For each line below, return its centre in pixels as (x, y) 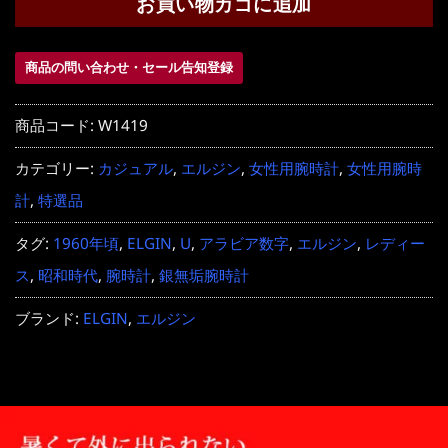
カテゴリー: (56, 169)
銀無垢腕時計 (204, 276)
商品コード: (56, 126)
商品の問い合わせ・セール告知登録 (129, 67)
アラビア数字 (244, 244)
